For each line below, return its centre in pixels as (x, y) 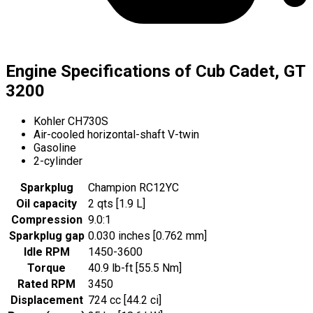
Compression (46, 219)
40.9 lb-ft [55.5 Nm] (135, 268)
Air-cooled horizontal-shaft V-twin (116, 134)
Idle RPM (46, 252)
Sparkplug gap (46, 235)
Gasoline (55, 147)
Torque (46, 268)
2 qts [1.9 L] (117, 203)
